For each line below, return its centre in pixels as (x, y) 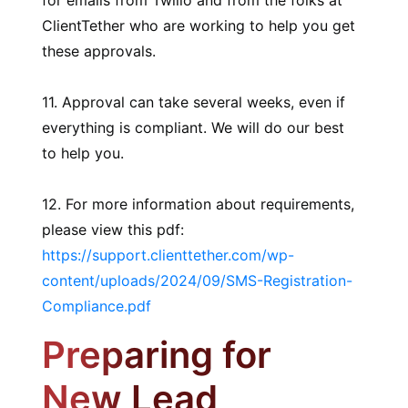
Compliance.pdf (97, 306)
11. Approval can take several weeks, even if (194, 102)
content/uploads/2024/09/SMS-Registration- (198, 281)
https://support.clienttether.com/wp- (168, 255)
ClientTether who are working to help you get (199, 26)
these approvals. (99, 51)
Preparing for (157, 355)
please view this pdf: (113, 230)
